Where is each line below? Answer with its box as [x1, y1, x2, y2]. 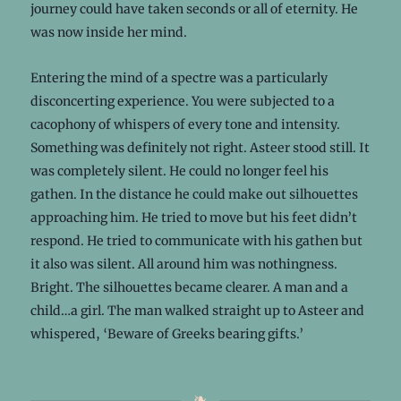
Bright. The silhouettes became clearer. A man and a [30, 278, 348, 295]
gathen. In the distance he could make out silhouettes [30, 185, 358, 202]
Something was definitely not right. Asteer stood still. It [30, 139, 370, 156]
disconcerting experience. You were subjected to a [30, 92, 335, 109]
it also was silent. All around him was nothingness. [30, 255, 337, 272]
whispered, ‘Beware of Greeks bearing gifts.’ [30, 325, 303, 342]
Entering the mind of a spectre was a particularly [30, 69, 328, 86]
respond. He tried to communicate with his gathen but [30, 232, 363, 249]
